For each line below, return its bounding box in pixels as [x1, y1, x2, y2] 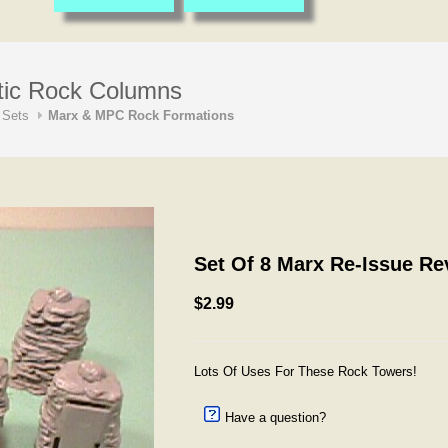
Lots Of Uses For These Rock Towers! [194, 364, 417, 379]
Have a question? [225, 410, 326, 425]
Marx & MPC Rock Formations [48, 108, 234, 123]
